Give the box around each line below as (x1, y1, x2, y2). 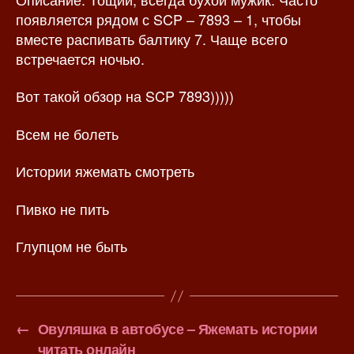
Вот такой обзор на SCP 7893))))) (16, 85, 234, 107)
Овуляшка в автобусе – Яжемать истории (37, 318, 318, 340)
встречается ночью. (16, 47, 145, 69)
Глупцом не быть (16, 235, 127, 257)
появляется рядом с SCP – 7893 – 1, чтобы (16, 8, 301, 29)
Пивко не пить (16, 198, 109, 219)
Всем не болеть (16, 122, 119, 144)
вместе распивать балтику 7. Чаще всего (16, 28, 288, 49)
